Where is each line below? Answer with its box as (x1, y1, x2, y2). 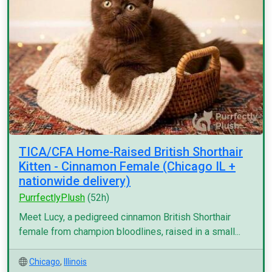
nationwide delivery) (19, 174, 131, 188)
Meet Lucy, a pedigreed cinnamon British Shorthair (19, 211, 231, 223)
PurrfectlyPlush (19, 192, 85, 203)
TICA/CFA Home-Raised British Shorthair (19, 144, 243, 159)
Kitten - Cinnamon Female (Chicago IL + (19, 159, 236, 174)
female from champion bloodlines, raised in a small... (19, 226, 240, 237)
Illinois (64, 257, 87, 267)
